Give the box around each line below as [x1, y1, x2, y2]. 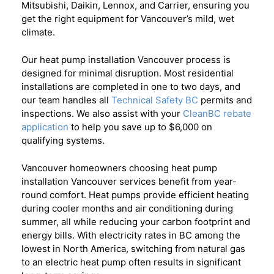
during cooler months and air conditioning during [21, 202, 233, 214]
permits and [198, 94, 252, 106]
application [21, 121, 68, 133]
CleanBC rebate [183, 108, 251, 119]
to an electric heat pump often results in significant [21, 256, 241, 268]
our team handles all [21, 94, 111, 106]
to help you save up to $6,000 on [68, 121, 212, 133]
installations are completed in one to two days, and [21, 81, 240, 92]
